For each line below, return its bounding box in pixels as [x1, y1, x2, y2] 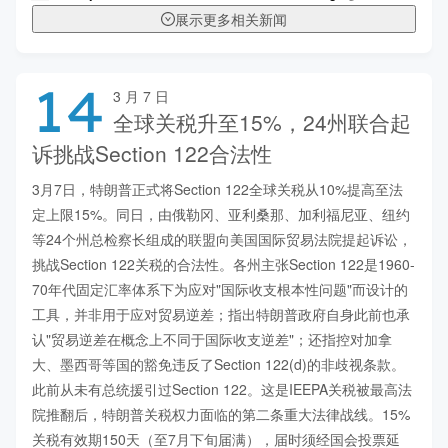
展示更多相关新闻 [175, 8, 287, 29]
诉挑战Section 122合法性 [32, 138, 272, 169]
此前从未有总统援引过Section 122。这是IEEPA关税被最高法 [32, 379, 412, 400]
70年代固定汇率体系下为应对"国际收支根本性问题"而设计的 [32, 279, 408, 300]
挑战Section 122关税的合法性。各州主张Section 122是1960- [32, 254, 415, 275]
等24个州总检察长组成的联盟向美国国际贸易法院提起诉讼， [32, 229, 412, 250]
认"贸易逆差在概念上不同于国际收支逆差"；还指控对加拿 [32, 329, 392, 350]
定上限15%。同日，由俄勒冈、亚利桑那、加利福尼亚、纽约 [32, 204, 410, 225]
